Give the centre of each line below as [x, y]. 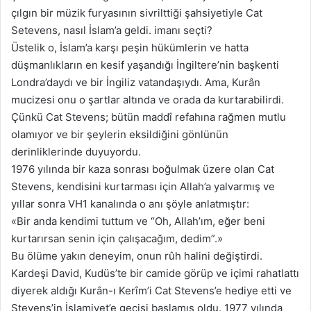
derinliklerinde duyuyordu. [76, 152]
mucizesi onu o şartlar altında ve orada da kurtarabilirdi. [148, 100]
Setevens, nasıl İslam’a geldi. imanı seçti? [112, 31]
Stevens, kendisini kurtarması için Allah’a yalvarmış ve [143, 187]
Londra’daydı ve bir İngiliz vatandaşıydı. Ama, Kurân [136, 83]
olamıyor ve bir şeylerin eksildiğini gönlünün [120, 135]
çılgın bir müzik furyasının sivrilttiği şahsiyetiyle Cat [137, 13]
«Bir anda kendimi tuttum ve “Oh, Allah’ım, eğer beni [138, 221]
